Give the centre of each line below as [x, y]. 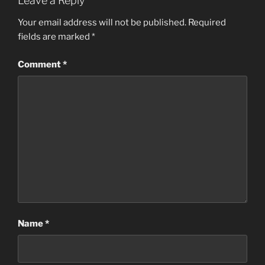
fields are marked [55, 37]
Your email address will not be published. [102, 23]
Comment [40, 64]
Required [207, 23]
